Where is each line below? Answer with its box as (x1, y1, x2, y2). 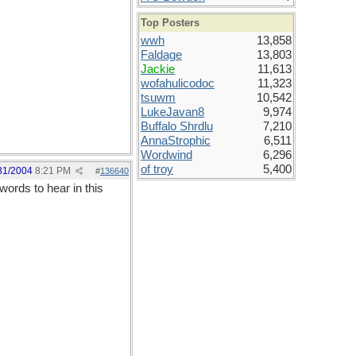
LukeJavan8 (141, 106, 204, 118)
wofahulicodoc (141, 77, 215, 90)
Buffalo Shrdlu (141, 120, 213, 133)
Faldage (141, 48, 182, 61)
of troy (141, 163, 173, 176)
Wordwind (141, 149, 192, 161)
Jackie (141, 63, 175, 75)
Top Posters (141, 17, 199, 29)
